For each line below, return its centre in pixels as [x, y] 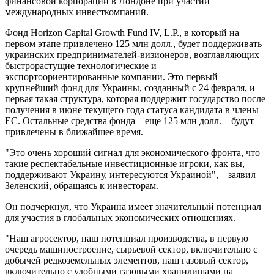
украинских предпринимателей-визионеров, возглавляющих [132, 54]
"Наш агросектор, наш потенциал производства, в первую [127, 238]
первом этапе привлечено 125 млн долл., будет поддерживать [133, 43]
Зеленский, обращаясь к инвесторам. [82, 185]
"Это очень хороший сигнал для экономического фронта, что [132, 152]
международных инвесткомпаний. [77, 12]
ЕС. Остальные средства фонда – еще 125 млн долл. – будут [129, 120]
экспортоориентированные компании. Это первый [111, 76]
